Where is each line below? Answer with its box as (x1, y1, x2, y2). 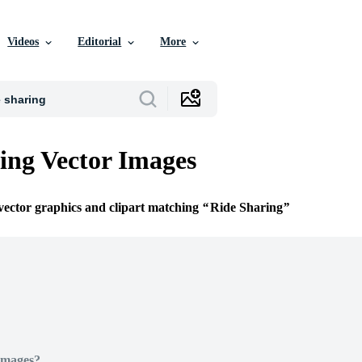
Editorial (78, 36, 122, 48)
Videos (7, 36, 40, 48)
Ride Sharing (210, 200, 283, 215)
